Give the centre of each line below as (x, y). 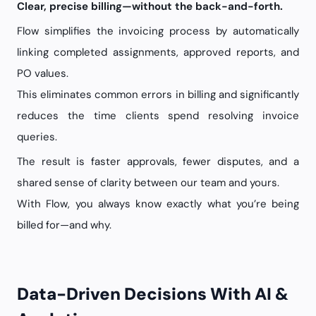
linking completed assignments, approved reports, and (158, 52)
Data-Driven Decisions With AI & (23, 294)
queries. (37, 137)
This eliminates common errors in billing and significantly (158, 95)
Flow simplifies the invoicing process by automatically (158, 31)
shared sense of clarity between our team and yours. (148, 183)
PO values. (43, 73)
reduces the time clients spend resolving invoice (158, 116)
